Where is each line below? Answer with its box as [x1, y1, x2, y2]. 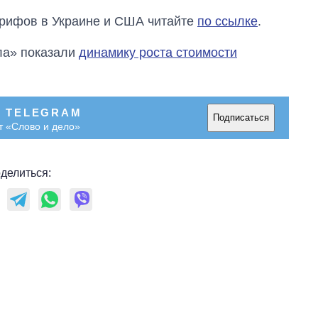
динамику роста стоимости [79, 45, 237, 60]
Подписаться [213, 112, 269, 124]
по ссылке [197, 13, 258, 28]
